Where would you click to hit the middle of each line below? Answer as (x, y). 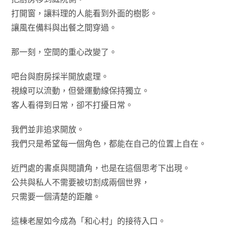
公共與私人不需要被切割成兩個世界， (81, 182)
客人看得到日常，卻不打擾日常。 (73, 105)
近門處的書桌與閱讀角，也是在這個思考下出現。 (101, 168)
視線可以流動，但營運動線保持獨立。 (81, 91)
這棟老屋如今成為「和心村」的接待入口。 (89, 221)
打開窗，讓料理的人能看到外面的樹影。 (85, 13)
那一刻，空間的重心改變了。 (64, 52)
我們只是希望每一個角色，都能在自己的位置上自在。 (109, 144)
